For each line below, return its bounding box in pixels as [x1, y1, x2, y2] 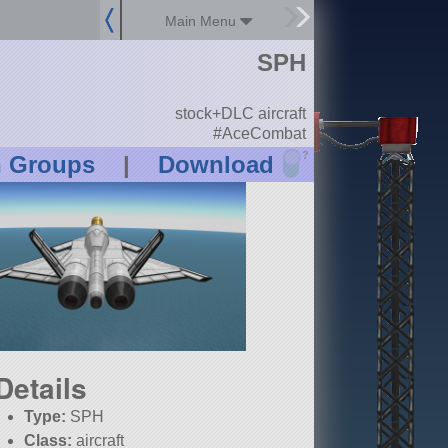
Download [157, 151, 274, 179]
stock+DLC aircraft [174, 105, 306, 123]
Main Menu [165, 13, 241, 29]
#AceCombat [212, 124, 306, 142]
